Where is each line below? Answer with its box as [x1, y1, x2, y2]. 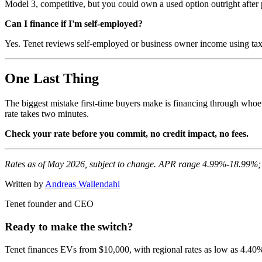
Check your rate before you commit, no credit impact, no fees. [5, 129, 249, 139]
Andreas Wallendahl [45, 179, 120, 189]
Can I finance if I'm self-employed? [5, 18, 143, 29]
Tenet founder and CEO [5, 199, 94, 209]
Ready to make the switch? [5, 220, 133, 233]
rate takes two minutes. [5, 109, 89, 119]
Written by [5, 179, 43, 189]
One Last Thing [5, 71, 99, 87]
